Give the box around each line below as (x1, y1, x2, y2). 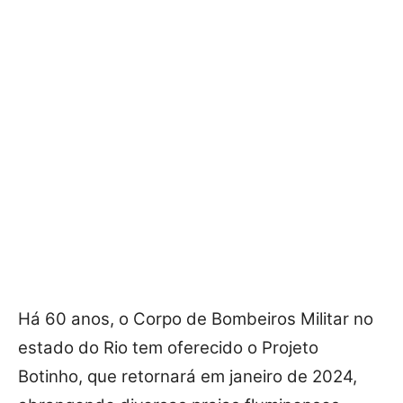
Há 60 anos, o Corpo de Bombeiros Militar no (18, 309, 373, 330)
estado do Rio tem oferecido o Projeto (18, 337, 318, 359)
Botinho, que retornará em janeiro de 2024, (18, 366, 357, 388)
